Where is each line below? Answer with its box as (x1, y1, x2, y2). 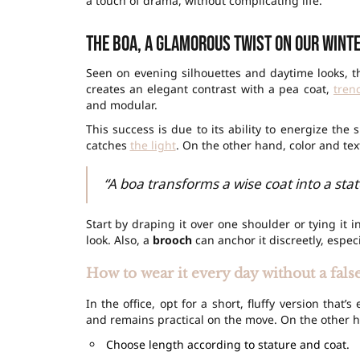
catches (85, 137, 130, 153)
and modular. (85, 97, 157, 113)
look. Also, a (85, 232, 153, 248)
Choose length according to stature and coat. (105, 337, 350, 353)
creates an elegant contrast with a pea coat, (85, 81, 333, 97)
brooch (152, 232, 192, 248)
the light (129, 137, 176, 153)
